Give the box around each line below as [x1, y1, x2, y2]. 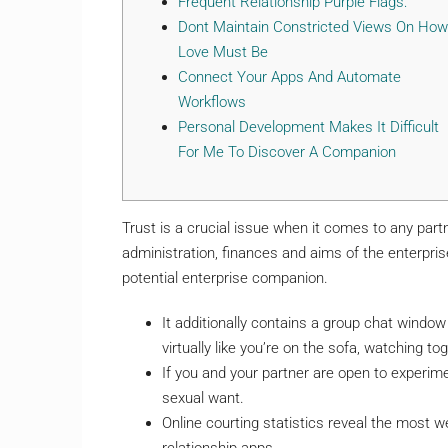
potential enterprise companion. [122, 268, 328, 287]
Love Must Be [178, 42, 268, 61]
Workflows [178, 92, 246, 111]
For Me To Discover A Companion [178, 142, 396, 161]
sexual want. [162, 388, 244, 407]
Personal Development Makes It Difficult [178, 117, 439, 136]
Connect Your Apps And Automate [178, 67, 401, 86]
